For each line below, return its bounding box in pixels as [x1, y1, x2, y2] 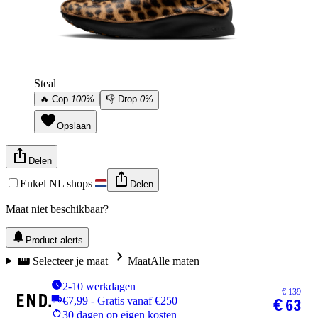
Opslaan [57, 120, 91, 131]
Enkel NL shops [20, 177, 95, 190]
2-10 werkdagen [62, 280, 136, 292]
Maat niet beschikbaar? [6, 202, 109, 215]
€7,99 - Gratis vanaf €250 [62, 294, 177, 307]
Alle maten [150, 254, 199, 267]
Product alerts [26, 234, 83, 246]
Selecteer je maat [29, 254, 111, 267]
